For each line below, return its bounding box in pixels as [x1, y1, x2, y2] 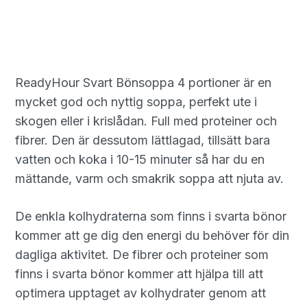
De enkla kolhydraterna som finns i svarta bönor [15, 208, 287, 223]
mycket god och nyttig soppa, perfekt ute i [15, 94, 258, 109]
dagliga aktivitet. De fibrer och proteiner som [15, 247, 269, 262]
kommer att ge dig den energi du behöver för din [15, 228, 290, 243]
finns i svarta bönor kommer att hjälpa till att [15, 266, 264, 281]
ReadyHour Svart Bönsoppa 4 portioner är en [15, 75, 272, 90]
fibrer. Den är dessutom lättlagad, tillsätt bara [15, 132, 271, 147]
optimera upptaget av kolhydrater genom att [15, 285, 267, 300]
